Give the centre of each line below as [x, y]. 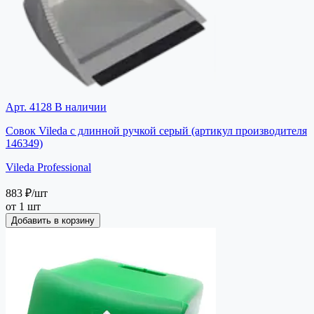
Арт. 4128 [29, 107]
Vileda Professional [48, 167]
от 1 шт [23, 206]
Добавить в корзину [53, 220]
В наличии [79, 107]
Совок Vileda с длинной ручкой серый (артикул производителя [156, 130]
